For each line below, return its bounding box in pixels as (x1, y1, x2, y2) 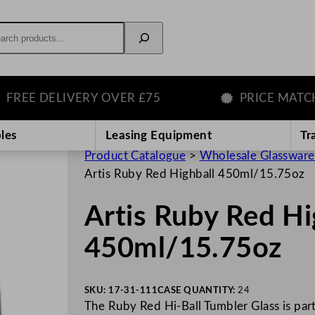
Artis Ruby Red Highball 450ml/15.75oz (84, 167, 305, 180)
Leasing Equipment (105, 129, 212, 141)
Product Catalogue (84, 149, 186, 162)
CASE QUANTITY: (157, 286, 238, 295)
